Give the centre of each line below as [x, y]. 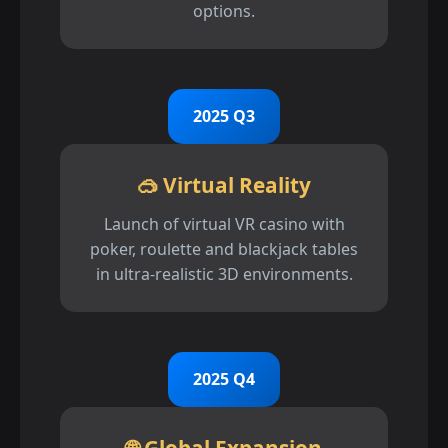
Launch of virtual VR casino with [224, 224]
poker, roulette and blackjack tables [224, 249]
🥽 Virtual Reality [224, 185]
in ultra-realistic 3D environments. [224, 274]
